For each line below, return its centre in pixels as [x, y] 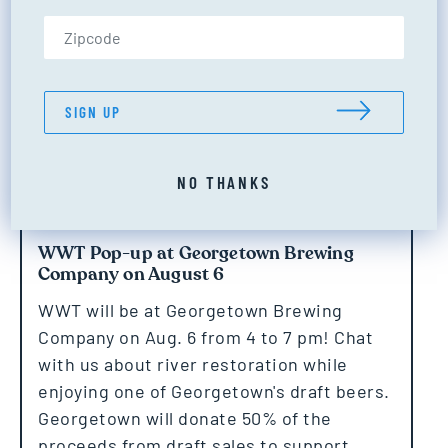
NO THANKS [224, 181]
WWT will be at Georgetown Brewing [190, 309]
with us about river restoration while [193, 363]
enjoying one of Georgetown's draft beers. [214, 390]
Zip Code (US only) [289, 24]
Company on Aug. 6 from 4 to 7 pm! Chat [205, 336]
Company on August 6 [131, 274]
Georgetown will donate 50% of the [185, 417]
